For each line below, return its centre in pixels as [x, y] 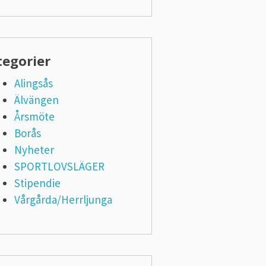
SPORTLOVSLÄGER [59, 166]
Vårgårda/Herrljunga [63, 199]
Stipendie [37, 183]
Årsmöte [34, 116]
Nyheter [34, 150]
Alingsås [33, 83]
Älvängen [36, 100]
